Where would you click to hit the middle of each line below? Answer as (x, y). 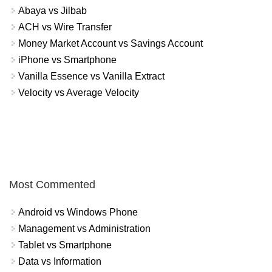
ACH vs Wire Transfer (65, 27)
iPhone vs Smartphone (67, 59)
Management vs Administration (84, 229)
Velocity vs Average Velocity (79, 92)
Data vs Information (60, 262)
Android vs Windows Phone (78, 212)
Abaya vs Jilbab (53, 10)
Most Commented (52, 185)
